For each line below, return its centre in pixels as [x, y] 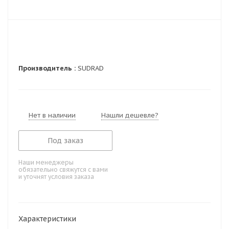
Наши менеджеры [46, 162]
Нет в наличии [52, 115]
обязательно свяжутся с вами [63, 169]
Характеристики [47, 219]
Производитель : [47, 68]
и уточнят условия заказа [56, 177]
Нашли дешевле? [130, 115]
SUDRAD [90, 68]
